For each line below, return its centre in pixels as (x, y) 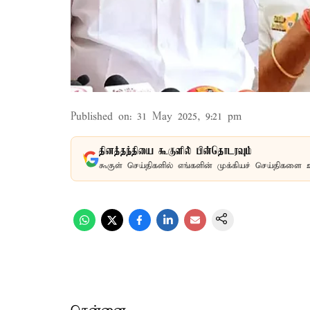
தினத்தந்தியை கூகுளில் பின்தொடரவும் (175, 152)
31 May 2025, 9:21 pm (189, 117)
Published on (100, 117)
